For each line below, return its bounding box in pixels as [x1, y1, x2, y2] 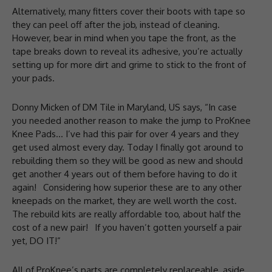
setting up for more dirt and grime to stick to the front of [12, 58, 246, 70]
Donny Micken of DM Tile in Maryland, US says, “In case [12, 101, 237, 113]
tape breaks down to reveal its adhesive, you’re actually [12, 45, 242, 57]
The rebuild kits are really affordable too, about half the [12, 208, 241, 220]
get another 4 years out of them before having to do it [12, 168, 237, 180]
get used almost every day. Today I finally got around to [12, 141, 243, 153]
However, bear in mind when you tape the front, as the [12, 32, 236, 44]
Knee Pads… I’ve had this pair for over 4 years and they [12, 127, 239, 140]
